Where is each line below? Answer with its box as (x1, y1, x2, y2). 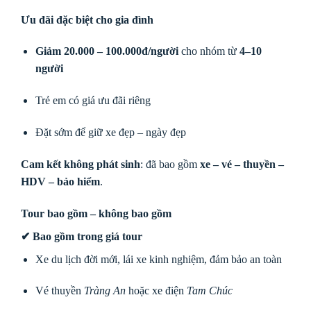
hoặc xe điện (125, 285, 187, 297)
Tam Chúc (186, 285, 233, 297)
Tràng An (83, 285, 126, 297)
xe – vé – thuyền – (200, 158, 284, 170)
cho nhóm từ (178, 45, 239, 58)
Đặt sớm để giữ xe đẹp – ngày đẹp (35, 126, 186, 138)
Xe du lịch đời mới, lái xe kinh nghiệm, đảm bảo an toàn (35, 253, 282, 265)
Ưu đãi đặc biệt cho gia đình (21, 13, 153, 26)
